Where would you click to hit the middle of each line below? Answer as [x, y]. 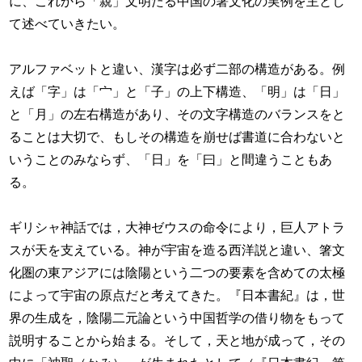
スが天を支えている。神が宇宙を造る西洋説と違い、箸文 [177, 249]
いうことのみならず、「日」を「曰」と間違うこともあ [171, 159]
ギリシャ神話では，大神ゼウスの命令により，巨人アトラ [177, 227]
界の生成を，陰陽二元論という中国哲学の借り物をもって [177, 317]
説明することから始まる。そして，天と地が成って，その [177, 340]
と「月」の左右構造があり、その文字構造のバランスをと [177, 114]
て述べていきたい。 [67, 23]
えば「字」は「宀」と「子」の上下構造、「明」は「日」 [177, 91]
